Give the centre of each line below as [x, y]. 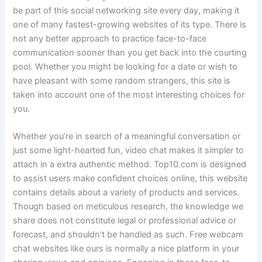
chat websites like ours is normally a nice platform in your [126, 248]
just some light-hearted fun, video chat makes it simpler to [129, 150]
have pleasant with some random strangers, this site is [122, 80]
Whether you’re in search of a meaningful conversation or [127, 136]
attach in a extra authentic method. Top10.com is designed [130, 164]
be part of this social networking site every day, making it [126, 10]
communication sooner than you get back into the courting [130, 52]
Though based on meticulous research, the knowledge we [128, 206]
